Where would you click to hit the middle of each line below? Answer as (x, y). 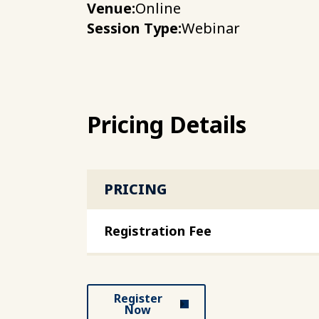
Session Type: (134, 28)
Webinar (211, 28)
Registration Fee (158, 231)
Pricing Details (167, 124)
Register (138, 298)
